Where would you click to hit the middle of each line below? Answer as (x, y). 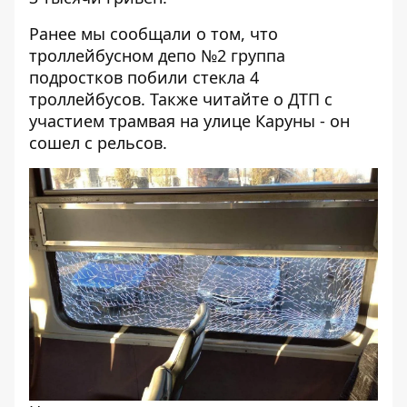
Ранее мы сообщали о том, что (154, 34)
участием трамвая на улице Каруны (172, 121)
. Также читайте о (214, 99)
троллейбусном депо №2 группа (157, 55)
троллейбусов (85, 99)
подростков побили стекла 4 (144, 77)
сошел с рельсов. (98, 143)
